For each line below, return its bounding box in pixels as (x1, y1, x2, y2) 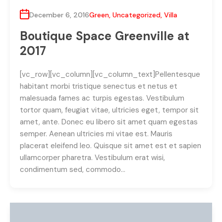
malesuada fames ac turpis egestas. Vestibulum (20, 93, 184, 103)
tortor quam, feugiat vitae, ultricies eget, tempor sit (20, 105, 199, 115)
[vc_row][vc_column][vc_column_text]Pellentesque (20, 69, 200, 79)
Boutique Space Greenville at (20, 28, 189, 44)
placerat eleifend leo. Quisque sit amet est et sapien (20, 140, 201, 151)
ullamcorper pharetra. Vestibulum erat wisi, (20, 152, 165, 163)
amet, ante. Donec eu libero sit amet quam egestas (20, 116, 198, 127)
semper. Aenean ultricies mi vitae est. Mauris (20, 128, 172, 139)
